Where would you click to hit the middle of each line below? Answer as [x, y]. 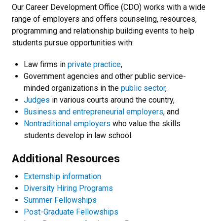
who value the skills [146, 123]
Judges [37, 100]
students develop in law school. [78, 135]
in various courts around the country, [112, 100]
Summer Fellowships [60, 200]
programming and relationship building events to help [103, 31]
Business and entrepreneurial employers [93, 111]
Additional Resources [66, 158]
